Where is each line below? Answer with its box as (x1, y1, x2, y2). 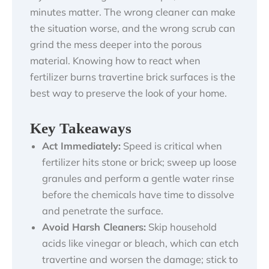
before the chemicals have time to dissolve (42, 188, 234, 201)
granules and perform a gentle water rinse (42, 172, 234, 184)
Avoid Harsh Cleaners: (42, 220, 146, 233)
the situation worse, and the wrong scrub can (30, 22, 235, 35)
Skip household (146, 220, 217, 233)
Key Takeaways (30, 119, 131, 136)
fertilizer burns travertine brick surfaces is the (30, 71, 235, 83)
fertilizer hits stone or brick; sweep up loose (42, 156, 237, 168)
